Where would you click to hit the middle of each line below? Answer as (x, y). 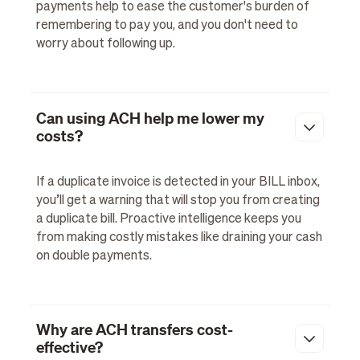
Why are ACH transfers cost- (134, 330)
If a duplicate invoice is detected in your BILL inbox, (178, 182)
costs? (59, 135)
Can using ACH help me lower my (150, 118)
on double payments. (94, 256)
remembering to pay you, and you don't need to (167, 26)
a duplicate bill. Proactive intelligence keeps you (168, 219)
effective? (69, 348)
